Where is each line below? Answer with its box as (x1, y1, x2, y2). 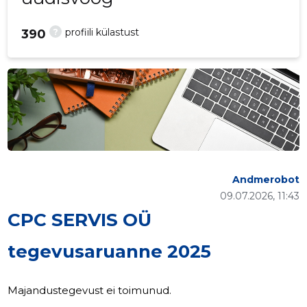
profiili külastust (65, 26, 140, 39)
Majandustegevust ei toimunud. (8, 284, 172, 297)
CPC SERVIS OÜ (8, 209, 152, 232)
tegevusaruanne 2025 (8, 241, 212, 263)
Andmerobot (232, 173, 299, 186)
